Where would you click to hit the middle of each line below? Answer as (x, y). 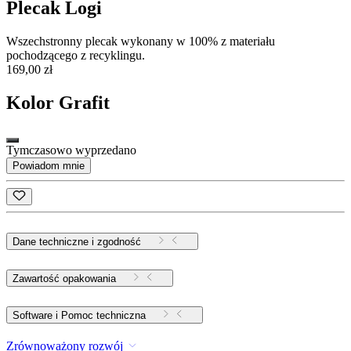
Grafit (84, 103)
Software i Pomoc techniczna (103, 316)
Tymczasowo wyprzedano (71, 150)
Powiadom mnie (49, 166)
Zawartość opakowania (64, 279)
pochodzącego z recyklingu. (76, 56)
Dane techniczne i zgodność (77, 242)
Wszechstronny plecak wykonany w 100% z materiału (141, 42)
